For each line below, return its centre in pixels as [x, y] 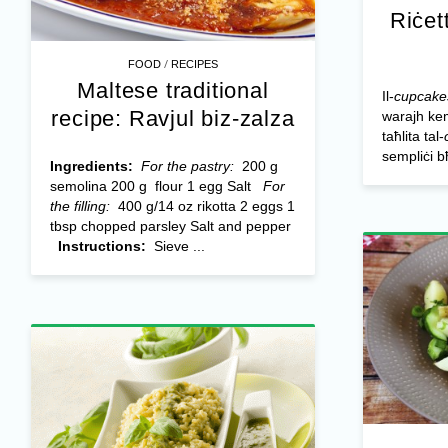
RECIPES [195, 64]
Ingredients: [93, 166]
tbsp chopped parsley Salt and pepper [170, 226]
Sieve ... [177, 246]
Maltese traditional [173, 91]
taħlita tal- [412, 135]
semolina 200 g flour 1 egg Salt [156, 186]
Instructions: [103, 246]
